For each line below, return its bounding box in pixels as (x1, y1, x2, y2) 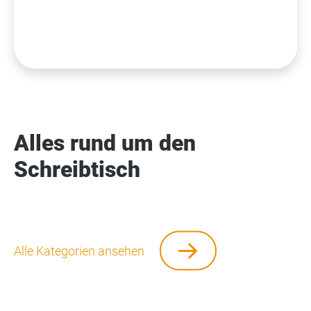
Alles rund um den (14, 129, 196, 156)
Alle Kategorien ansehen (14, 243, 144, 258)
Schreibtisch (14, 155, 140, 183)
